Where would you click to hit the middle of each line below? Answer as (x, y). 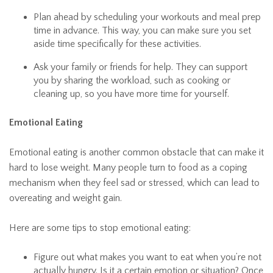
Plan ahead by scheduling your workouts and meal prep (147, 17)
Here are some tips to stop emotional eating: (100, 228)
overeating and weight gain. (66, 198)
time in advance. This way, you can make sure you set (142, 31)
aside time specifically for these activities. (117, 44)
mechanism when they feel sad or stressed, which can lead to (134, 183)
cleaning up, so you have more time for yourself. (131, 94)
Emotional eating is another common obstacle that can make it (136, 153)
